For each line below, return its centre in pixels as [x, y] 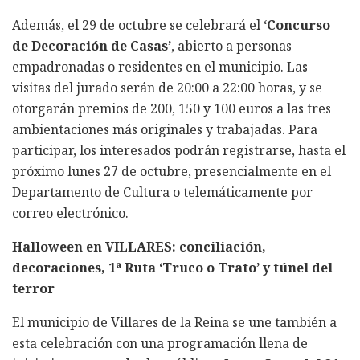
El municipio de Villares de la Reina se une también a [174, 322]
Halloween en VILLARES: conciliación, [139, 246]
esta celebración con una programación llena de [160, 343]
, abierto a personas [231, 45]
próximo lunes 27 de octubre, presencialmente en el [172, 171]
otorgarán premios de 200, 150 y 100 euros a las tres [172, 108]
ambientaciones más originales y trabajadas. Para [165, 129]
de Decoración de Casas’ [92, 45]
